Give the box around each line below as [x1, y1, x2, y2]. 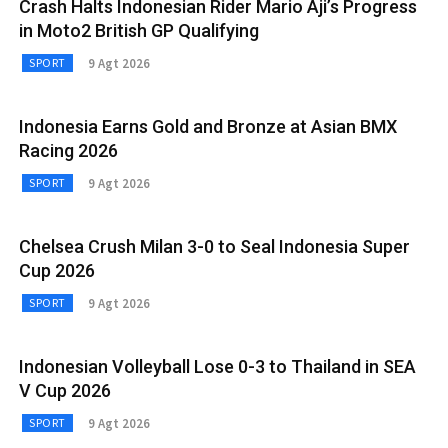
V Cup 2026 [19, 380, 111, 402]
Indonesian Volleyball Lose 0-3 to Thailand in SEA [19, 356, 416, 378]
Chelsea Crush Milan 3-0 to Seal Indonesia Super [19, 236, 410, 258]
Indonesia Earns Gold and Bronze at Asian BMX [19, 116, 397, 138]
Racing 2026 [19, 140, 118, 162]
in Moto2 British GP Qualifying [19, 20, 259, 42]
